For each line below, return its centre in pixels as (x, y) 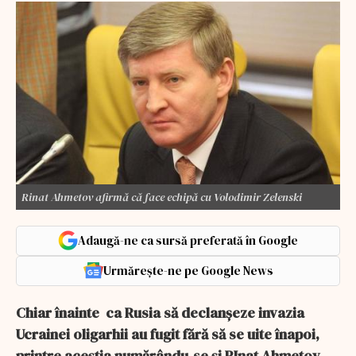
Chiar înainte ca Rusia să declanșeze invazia (160, 312)
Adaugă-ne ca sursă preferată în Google (188, 240)
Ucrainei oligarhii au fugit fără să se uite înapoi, (168, 334)
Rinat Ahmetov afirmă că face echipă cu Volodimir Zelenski (162, 197)
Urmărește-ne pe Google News (188, 270)
